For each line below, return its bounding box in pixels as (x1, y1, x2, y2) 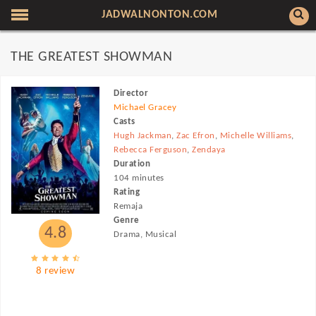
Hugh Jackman (114, 131, 172, 140)
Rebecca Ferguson (114, 145, 188, 154)
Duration (114, 159, 151, 169)
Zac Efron (176, 131, 215, 140)
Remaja (114, 202, 143, 211)
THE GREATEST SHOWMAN (11, 50, 172, 64)
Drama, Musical (114, 230, 177, 239)
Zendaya (192, 145, 226, 154)
